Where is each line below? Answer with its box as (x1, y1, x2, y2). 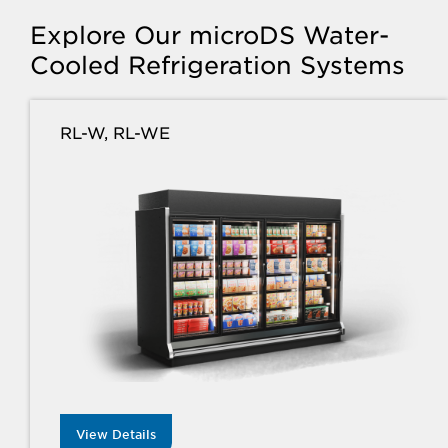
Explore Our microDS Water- (30, 20, 389, 49)
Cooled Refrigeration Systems (30, 50, 405, 79)
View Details (76, 426, 156, 443)
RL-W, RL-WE (60, 121, 172, 142)
